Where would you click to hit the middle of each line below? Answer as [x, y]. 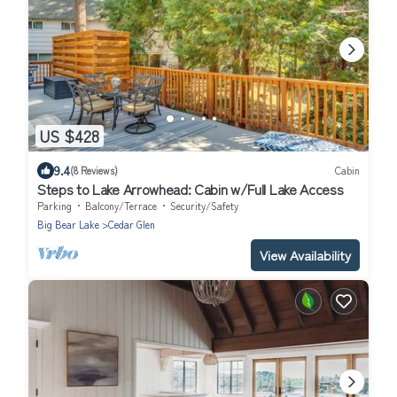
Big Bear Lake [68, 224]
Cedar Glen [132, 224]
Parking [54, 205]
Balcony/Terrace [121, 205]
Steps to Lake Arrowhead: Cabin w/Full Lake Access [191, 188]
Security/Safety [204, 205]
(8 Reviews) [94, 171]
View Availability [305, 254]
